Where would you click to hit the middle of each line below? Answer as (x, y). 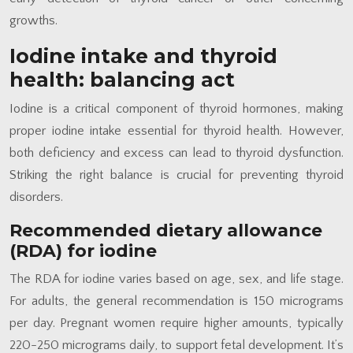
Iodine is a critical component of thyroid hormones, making (176, 108)
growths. (33, 20)
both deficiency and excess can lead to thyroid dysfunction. (176, 152)
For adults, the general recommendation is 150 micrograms (176, 301)
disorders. (36, 197)
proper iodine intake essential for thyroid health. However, (176, 130)
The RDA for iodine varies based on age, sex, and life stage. (176, 279)
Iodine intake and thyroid (143, 56)
